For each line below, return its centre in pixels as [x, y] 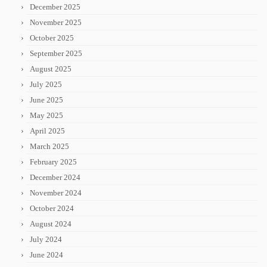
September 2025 [56, 54]
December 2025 [55, 7]
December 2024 [55, 178]
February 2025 [53, 162]
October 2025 [52, 38]
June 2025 [46, 100]
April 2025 [47, 131]
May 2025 [46, 116]
